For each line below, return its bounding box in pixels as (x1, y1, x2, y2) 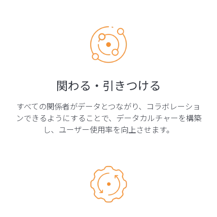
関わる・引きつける (56, 76, 161, 93)
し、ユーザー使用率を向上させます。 (43, 123, 174, 135)
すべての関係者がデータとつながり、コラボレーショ (16, 100, 201, 112)
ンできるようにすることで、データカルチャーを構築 (15, 111, 201, 124)
